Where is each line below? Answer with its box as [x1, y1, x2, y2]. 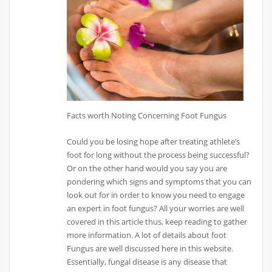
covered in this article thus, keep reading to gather [67, 216, 248, 227]
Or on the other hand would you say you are [67, 162, 228, 174]
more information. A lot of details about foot [67, 229, 227, 240]
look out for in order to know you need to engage [67, 189, 245, 200]
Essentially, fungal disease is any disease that [67, 256, 228, 267]
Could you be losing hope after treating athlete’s [67, 135, 240, 147]
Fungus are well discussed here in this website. [67, 242, 234, 254]
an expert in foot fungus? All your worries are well [67, 202, 245, 214]
